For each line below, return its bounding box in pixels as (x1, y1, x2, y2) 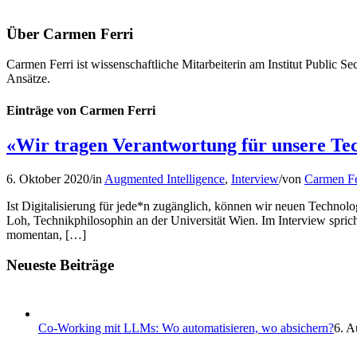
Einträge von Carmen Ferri (6, 103, 155, 117)
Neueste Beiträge (6, 257, 114, 274)
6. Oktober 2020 (6, 171, 89, 186)
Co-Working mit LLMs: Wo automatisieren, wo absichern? (38, 321, 334, 335)
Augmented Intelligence (104, 171, 225, 186)
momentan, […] (6, 227, 86, 241)
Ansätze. (6, 72, 50, 86)
